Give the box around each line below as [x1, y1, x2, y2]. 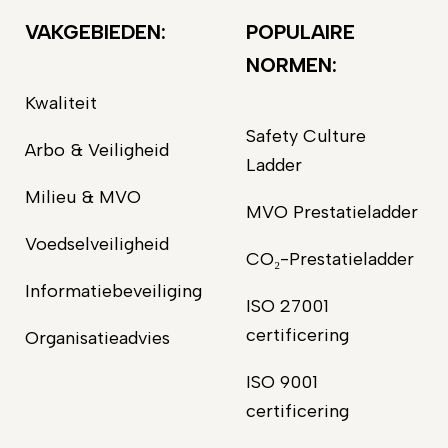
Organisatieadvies [24, 326, 170, 349]
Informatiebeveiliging [24, 279, 202, 302]
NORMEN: [245, 52, 337, 77]
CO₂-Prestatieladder [245, 247, 414, 270]
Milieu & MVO [24, 185, 141, 208]
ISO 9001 [245, 370, 318, 393]
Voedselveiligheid [24, 232, 169, 255]
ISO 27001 [245, 294, 329, 317]
